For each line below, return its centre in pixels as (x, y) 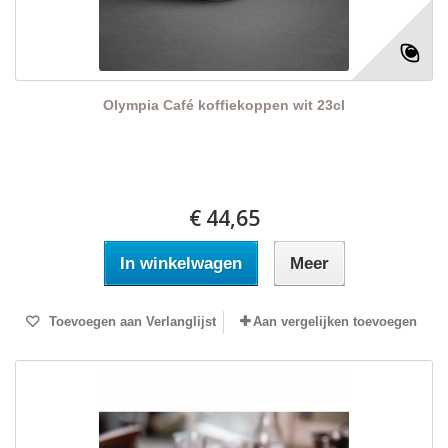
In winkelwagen (180, 264)
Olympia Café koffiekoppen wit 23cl (224, 105)
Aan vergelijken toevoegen (335, 322)
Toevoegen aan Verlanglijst (130, 322)
